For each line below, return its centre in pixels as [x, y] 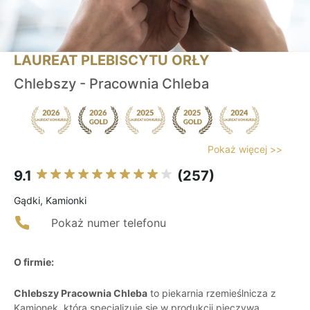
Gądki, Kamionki [50, 201]
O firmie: [34, 262]
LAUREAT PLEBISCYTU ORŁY [111, 61]
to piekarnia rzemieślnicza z [212, 293]
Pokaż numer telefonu [109, 223]
